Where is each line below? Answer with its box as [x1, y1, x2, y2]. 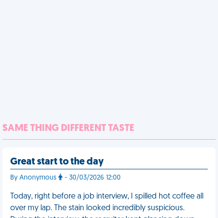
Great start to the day [10, 157, 104, 167]
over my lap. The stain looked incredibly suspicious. [10, 204, 184, 212]
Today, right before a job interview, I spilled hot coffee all [10, 193, 203, 200]
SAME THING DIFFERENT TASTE [2, 124, 134, 133]
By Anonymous [10, 174, 58, 182]
